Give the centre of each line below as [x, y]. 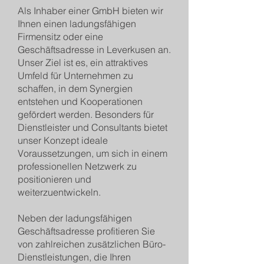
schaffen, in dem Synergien [75, 88]
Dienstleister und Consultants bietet [93, 127]
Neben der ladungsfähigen [75, 218]
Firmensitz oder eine [60, 37]
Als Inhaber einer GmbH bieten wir [90, 11]
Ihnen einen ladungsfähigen [77, 24]
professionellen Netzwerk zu [77, 166]
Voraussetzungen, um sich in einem [93, 153]
